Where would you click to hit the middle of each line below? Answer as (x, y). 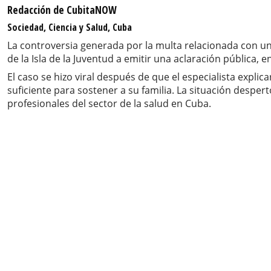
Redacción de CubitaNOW (62, 9)
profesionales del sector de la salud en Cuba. (109, 103)
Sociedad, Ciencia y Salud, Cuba (70, 27)
